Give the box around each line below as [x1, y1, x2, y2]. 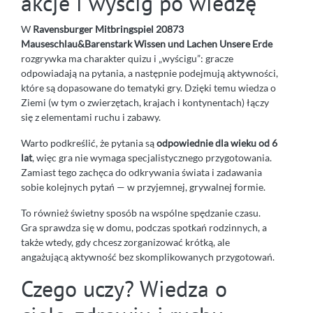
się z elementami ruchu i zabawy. [21, 111, 161, 124]
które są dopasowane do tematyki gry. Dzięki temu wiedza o [21, 82, 276, 94]
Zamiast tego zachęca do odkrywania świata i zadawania [21, 166, 262, 179]
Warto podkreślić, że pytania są [21, 137, 156, 150]
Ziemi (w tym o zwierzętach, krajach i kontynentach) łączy [21, 96, 269, 109]
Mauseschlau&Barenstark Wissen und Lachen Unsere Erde [21, 38, 272, 50]
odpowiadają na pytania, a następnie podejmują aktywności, [21, 67, 278, 80]
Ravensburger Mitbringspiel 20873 [33, 23, 184, 36]
